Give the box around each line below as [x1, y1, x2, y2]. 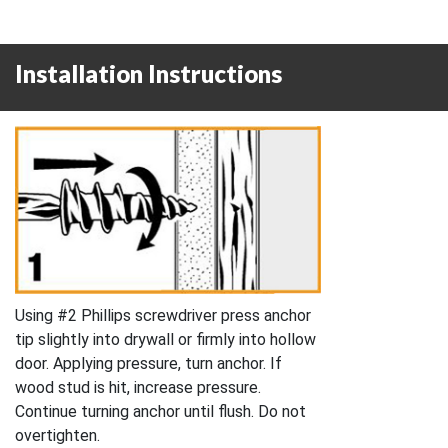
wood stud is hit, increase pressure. [15, 377, 261, 397]
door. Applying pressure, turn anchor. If [15, 353, 282, 373]
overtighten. [15, 425, 100, 445]
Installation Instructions [15, 58, 282, 88]
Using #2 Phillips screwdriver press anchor [15, 305, 311, 325]
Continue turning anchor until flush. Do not [15, 401, 306, 421]
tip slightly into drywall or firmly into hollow [15, 329, 316, 349]
